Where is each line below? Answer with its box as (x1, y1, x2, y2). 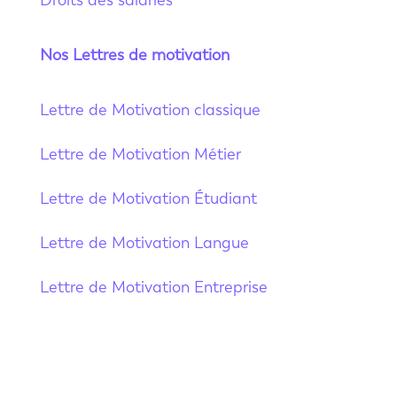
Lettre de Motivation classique (39, 99, 261, 120)
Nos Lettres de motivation (39, 44, 230, 65)
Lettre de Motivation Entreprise (39, 276, 268, 297)
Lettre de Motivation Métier (39, 144, 241, 164)
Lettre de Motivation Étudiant (39, 188, 257, 208)
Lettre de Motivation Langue (39, 232, 249, 253)
